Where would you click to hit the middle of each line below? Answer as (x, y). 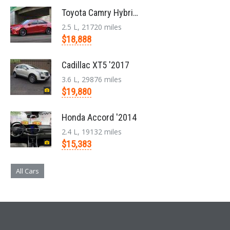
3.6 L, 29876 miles (92, 80)
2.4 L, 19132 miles (92, 132)
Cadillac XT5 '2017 (95, 65)
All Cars (27, 171)
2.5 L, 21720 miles (92, 27)
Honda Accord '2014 (99, 118)
